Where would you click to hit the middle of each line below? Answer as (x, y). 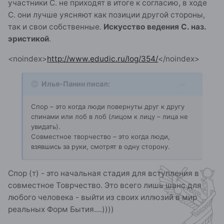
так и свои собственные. (55, 27)
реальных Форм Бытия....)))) (61, 209)
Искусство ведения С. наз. (154, 27)
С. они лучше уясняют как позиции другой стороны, (106, 15)
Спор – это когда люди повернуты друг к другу (108, 107)
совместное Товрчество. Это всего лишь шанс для (105, 185)
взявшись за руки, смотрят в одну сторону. (100, 147)
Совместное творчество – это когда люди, (100, 137)
